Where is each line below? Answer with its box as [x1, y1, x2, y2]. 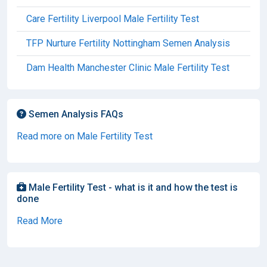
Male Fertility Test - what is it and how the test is [26, 181, 238, 193]
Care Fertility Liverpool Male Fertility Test [26, 13, 199, 24]
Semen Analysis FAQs [26, 108, 123, 120]
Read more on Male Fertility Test [17, 130, 153, 142]
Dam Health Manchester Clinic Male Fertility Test [26, 61, 229, 73]
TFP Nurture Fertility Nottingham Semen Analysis [26, 37, 230, 49]
